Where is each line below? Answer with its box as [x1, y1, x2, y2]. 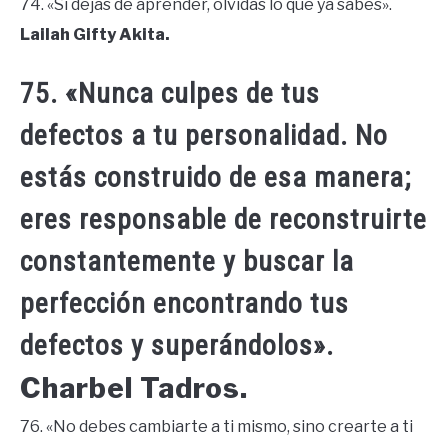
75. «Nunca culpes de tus [20, 76, 320, 110]
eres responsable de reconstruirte [20, 202, 427, 236]
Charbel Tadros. [20, 370, 248, 405]
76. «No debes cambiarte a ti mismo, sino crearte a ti [20, 416, 413, 436]
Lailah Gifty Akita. [20, 24, 170, 44]
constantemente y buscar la [20, 244, 354, 278]
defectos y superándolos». [20, 328, 334, 362]
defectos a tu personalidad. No [20, 118, 388, 152]
